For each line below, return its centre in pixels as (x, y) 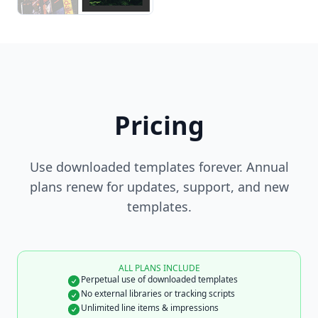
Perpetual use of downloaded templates (159, 280)
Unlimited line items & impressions (150, 308)
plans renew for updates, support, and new (159, 187)
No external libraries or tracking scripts (158, 294)
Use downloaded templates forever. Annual (159, 167)
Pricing (159, 126)
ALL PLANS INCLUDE (159, 268)
